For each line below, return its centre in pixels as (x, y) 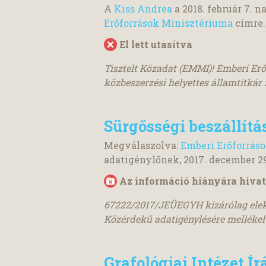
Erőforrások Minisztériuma (168, 23)
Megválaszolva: (142, 145)
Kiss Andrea (143, 9)
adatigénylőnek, (144, 159)
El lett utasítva (156, 45)
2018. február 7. (217, 9)
